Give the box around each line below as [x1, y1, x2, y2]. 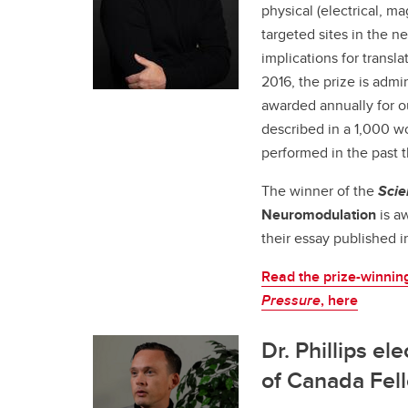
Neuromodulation [261, 203, 376, 225]
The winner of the [261, 179, 378, 201]
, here [321, 289, 358, 311]
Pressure [261, 289, 321, 311]
